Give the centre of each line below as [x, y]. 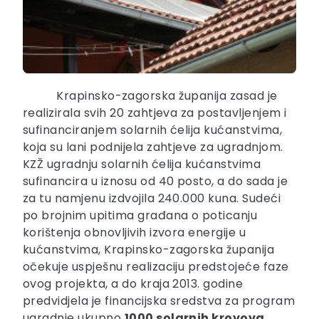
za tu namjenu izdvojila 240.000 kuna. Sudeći [152, 199]
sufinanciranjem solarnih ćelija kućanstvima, [153, 130]
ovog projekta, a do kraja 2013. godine [133, 284]
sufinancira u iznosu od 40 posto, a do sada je [156, 182]
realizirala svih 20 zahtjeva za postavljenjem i [155, 113]
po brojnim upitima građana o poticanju [140, 216]
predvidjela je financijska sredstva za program [159, 301]
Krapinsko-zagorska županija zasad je [167, 96]
